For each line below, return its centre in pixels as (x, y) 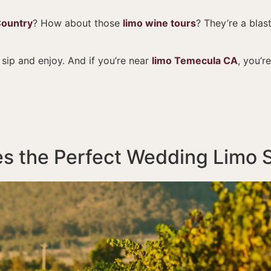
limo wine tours (159, 23)
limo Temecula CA (195, 61)
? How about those (78, 23)
